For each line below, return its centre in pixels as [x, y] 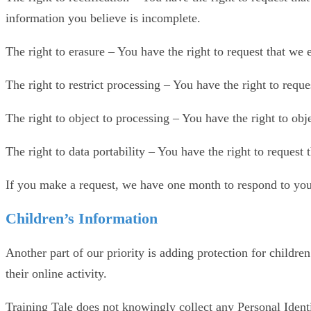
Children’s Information [82, 218]
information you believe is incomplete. [103, 18]
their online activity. [56, 273]
